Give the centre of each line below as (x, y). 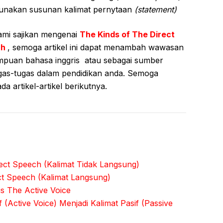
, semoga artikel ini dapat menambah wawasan (96, 47)
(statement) (154, 9)
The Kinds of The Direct (127, 34)
